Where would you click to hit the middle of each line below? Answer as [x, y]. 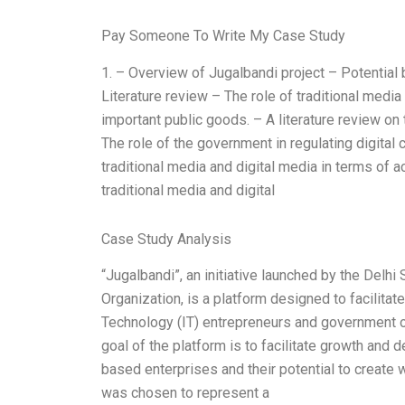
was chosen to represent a [185, 393]
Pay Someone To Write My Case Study [223, 35]
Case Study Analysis [166, 239]
